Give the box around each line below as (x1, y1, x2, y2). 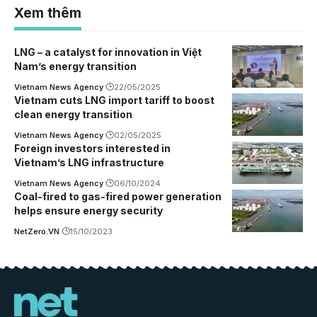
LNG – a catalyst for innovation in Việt (14, 46, 202, 59)
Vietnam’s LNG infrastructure (14, 156, 164, 169)
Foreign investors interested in (14, 142, 171, 155)
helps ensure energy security (14, 204, 163, 217)
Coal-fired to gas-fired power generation (14, 190, 221, 203)
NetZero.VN (14, 226, 59, 237)
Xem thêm (14, 5, 81, 22)
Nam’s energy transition (14, 60, 137, 73)
